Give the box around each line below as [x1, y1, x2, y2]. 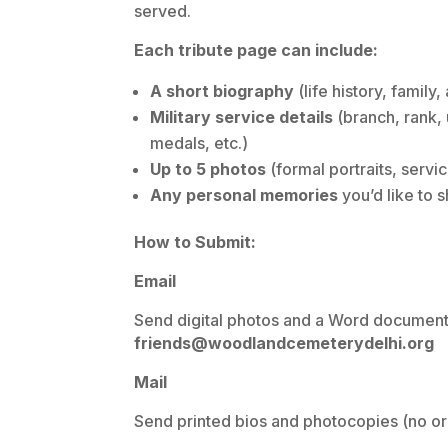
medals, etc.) [150, 133, 249, 154]
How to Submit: [134, 232, 257, 253]
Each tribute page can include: [134, 40, 379, 61]
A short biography [150, 81, 295, 102]
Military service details [150, 107, 334, 128]
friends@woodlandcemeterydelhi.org [134, 333, 435, 354]
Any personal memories [150, 185, 339, 206]
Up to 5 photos [150, 159, 267, 180]
